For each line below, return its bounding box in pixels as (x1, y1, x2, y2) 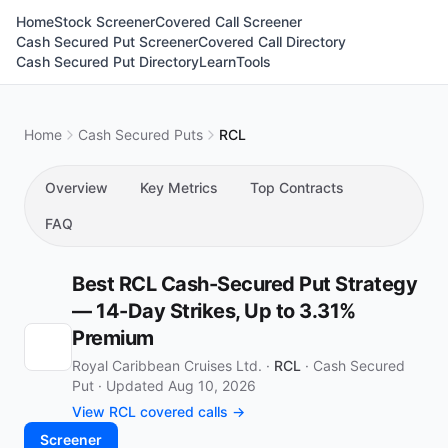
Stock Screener (54, 13, 155, 30)
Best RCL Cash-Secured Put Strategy (72, 272, 417, 296)
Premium (72, 326, 154, 350)
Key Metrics (140, 179, 218, 196)
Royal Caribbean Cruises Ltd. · (72, 357, 274, 374)
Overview (45, 179, 108, 196)
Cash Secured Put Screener (16, 33, 198, 50)
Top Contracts (250, 179, 344, 196)
